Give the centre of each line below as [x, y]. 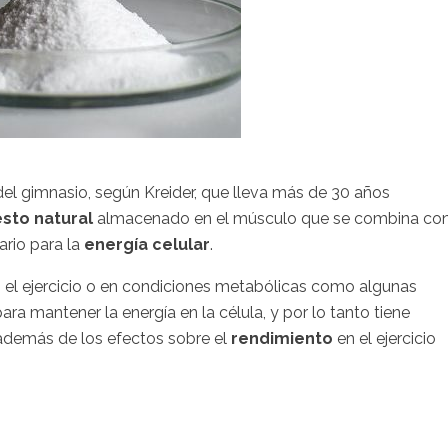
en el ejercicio [384, 338]
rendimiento [282, 338]
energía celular [147, 244]
